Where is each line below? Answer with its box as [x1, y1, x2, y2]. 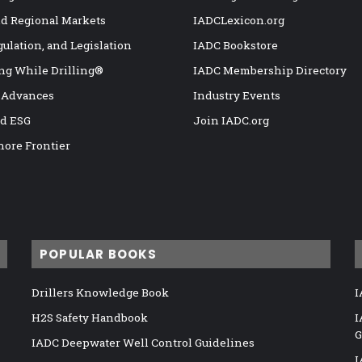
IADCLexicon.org [193, 13, 284, 28]
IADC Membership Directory [193, 63, 347, 78]
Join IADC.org [193, 113, 269, 128]
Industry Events [193, 88, 280, 103]
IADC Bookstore [193, 38, 278, 53]
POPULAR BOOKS [39, 246, 158, 263]
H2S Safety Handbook [31, 310, 148, 326]
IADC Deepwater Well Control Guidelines [31, 335, 255, 351]
